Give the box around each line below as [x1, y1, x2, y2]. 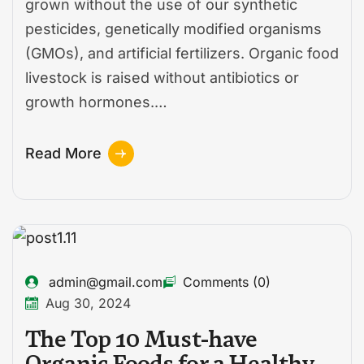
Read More [25, 145, 102, 162]
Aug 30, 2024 [45, 295, 131, 312]
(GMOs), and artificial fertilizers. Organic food [25, 45, 339, 63]
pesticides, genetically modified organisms [25, 20, 322, 38]
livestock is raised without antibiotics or [25, 69, 299, 87]
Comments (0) [183, 274, 271, 291]
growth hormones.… [25, 93, 167, 111]
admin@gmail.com [49, 274, 162, 291]
